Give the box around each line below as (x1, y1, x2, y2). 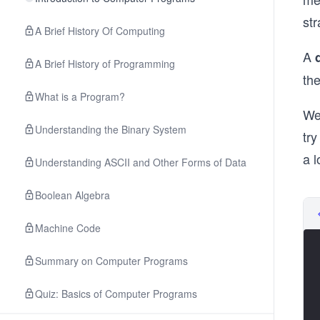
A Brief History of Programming (35, 56, 175, 71)
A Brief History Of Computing (35, 24, 165, 38)
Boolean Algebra (35, 188, 110, 202)
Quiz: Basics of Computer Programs (35, 286, 197, 301)
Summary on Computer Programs (35, 254, 188, 268)
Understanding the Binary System (35, 122, 186, 136)
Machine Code (35, 221, 101, 235)
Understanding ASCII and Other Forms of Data (35, 155, 246, 169)
